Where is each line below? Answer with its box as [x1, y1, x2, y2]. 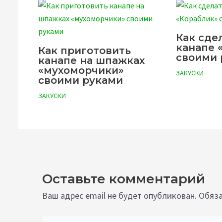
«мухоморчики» [38, 64, 124, 77]
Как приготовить [38, 45, 131, 57]
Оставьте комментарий [42, 171, 205, 187]
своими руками [38, 74, 123, 87]
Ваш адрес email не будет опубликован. [42, 190, 197, 202]
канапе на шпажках [38, 55, 145, 67]
